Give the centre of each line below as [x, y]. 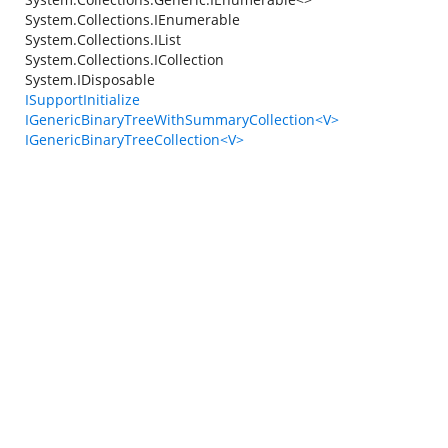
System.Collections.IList [103, 39]
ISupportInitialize [82, 99]
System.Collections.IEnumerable [132, 19]
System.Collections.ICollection [124, 59]
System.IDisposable [90, 79]
